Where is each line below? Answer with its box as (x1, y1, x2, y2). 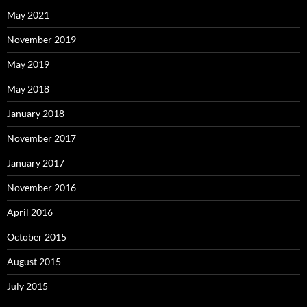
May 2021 (7, 9, 49, 21)
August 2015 (7, 256, 61, 268)
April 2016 (7, 206, 53, 219)
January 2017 (7, 157, 64, 169)
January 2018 (7, 108, 64, 120)
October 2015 (7, 231, 66, 243)
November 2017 (7, 132, 76, 145)
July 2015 (7, 280, 48, 293)
